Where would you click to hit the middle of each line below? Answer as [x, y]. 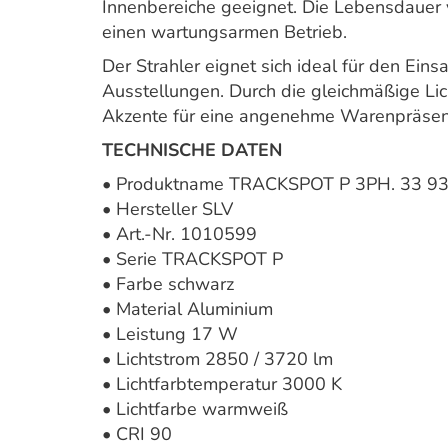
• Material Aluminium [187, 309]
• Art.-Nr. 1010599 [179, 234]
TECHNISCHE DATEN [192, 150]
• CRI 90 [137, 434]
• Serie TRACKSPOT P [192, 259]
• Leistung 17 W [170, 334]
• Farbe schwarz [168, 284]
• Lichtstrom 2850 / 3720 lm [217, 359]
